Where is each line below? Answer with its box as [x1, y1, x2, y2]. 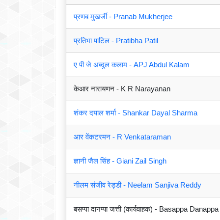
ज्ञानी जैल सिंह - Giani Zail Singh [74, 157, 166, 165]
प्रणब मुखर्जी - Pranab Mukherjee [74, 12, 172, 21]
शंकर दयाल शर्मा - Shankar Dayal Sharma [74, 109, 197, 117]
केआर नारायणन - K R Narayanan [74, 84, 170, 93]
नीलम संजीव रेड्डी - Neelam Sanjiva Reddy [74, 181, 201, 190]
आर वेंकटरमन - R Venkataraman [74, 133, 171, 141]
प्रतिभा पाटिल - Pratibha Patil [74, 36, 158, 45]
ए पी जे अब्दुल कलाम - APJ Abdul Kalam [74, 60, 190, 69]
